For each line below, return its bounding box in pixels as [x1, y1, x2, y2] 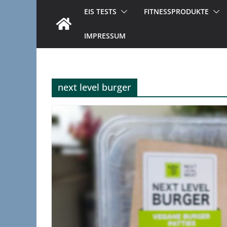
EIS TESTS [84, 6, 117, 16]
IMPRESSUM [84, 30, 126, 41]
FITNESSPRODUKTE [144, 6, 209, 16]
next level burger [58, 81, 131, 93]
